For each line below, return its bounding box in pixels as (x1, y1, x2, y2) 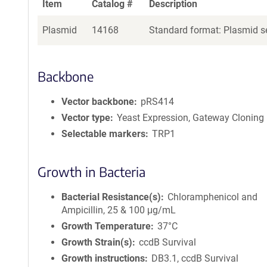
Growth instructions (61, 253, 145, 264)
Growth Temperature (61, 221, 151, 232)
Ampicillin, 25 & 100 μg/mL (61, 204, 176, 216)
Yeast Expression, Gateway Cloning (117, 112, 265, 123)
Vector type (61, 112, 110, 123)
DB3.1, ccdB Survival (151, 253, 239, 264)
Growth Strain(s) (61, 237, 132, 248)
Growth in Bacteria (38, 163, 145, 180)
